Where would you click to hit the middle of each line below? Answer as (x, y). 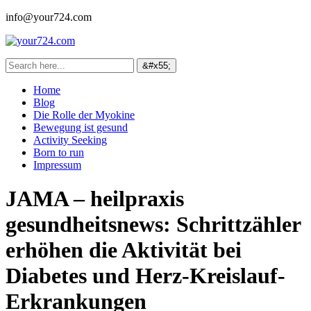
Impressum (57, 165)
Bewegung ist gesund (81, 127)
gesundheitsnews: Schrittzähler (153, 225)
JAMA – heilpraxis (95, 199)
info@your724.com (49, 17)
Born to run (59, 152)
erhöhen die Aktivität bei (124, 250)
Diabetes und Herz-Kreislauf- (145, 276)
